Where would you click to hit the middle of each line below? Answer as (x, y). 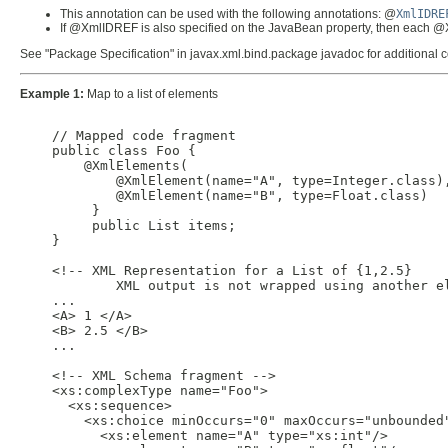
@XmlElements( (104, 166)
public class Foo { (108, 151)
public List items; (128, 226)
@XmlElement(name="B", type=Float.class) (224, 196)
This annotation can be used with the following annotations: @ (228, 13)
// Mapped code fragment (128, 136)
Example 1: (52, 94)
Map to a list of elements (151, 94)
